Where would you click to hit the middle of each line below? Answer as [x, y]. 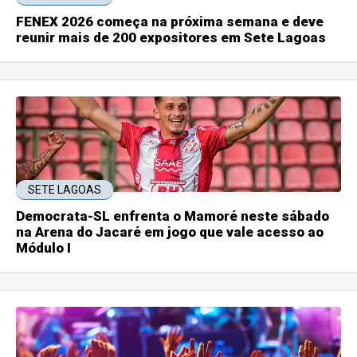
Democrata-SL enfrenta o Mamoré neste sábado [173, 216]
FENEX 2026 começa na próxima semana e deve [170, 22]
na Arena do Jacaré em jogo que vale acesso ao [170, 232]
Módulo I [44, 248]
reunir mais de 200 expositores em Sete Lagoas [171, 38]
